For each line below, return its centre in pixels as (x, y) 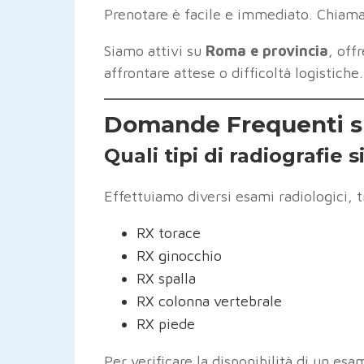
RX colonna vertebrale (209, 301)
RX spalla (166, 278)
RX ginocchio (179, 255)
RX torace (169, 232)
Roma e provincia (267, 50)
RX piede (166, 323)
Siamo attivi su (155, 50)
